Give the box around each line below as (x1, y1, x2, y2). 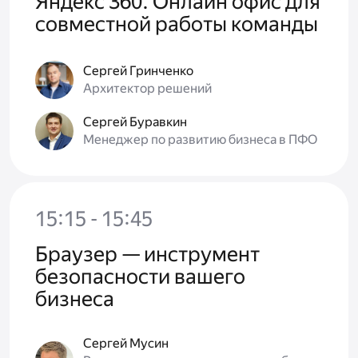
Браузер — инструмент (35, 242, 260, 267)
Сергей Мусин (83, 336, 169, 352)
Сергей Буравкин (83, 114, 187, 130)
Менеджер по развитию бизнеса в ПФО (83, 132, 317, 148)
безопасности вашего (35, 265, 245, 289)
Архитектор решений (83, 81, 212, 97)
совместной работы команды (35, 12, 318, 37)
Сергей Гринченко (83, 63, 193, 79)
